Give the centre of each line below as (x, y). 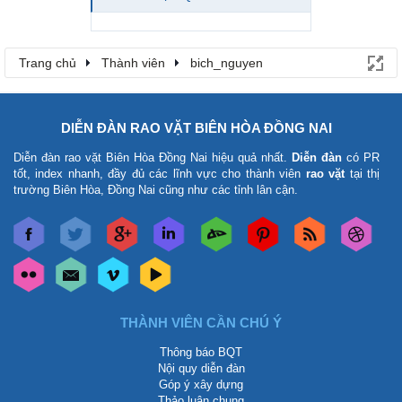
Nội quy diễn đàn (201, 368)
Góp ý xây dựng (201, 385)
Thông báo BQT (201, 352)
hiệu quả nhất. (249, 157)
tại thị (363, 174)
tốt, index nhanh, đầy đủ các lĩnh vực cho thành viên (160, 174)
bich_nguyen (227, 63)
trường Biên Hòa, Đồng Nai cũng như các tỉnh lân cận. (156, 190)
